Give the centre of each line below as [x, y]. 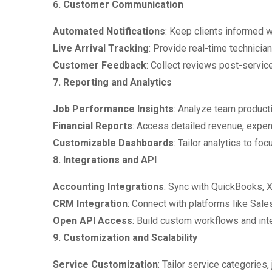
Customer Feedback [100, 65]
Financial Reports [93, 126]
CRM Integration [90, 204]
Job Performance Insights [113, 109]
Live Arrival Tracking [101, 48]
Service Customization [105, 264]
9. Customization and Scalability [125, 238]
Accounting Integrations [108, 187]
